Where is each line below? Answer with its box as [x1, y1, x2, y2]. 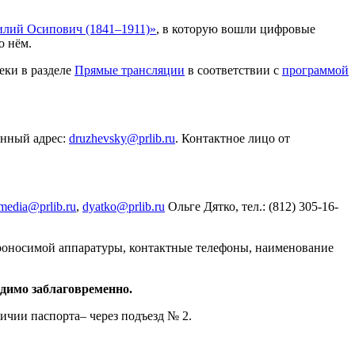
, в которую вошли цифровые [156, 22, 315, 36]
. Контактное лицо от [175, 132, 290, 146]
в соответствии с [185, 63, 282, 78]
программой [282, 63, 349, 78]
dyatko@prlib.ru [82, 200, 165, 214]
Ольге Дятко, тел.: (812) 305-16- [165, 200, 338, 214]
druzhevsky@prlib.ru [69, 132, 175, 146]
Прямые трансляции [74, 63, 185, 78]
